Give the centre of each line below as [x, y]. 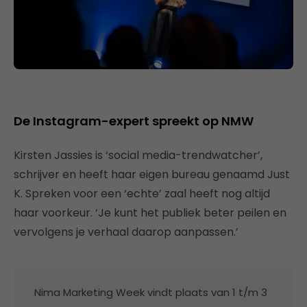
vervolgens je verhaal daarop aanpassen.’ [126, 232]
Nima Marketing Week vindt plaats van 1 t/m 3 [151, 293]
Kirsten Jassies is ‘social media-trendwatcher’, [138, 156]
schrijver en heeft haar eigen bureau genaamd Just [152, 175]
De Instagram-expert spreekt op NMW [134, 121]
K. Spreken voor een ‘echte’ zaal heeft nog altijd [142, 194]
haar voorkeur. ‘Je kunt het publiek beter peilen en [150, 213]
